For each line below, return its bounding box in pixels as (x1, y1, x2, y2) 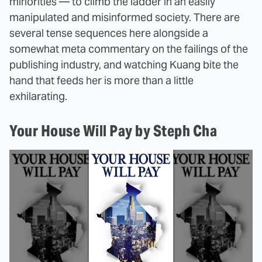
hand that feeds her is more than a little (9, 73, 194, 87)
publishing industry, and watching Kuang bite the (9, 57, 239, 71)
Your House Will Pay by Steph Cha (9, 120, 217, 140)
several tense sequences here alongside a (9, 26, 208, 40)
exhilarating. (9, 89, 67, 103)
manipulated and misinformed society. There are (9, 10, 240, 24)
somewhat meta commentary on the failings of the (9, 42, 248, 56)
